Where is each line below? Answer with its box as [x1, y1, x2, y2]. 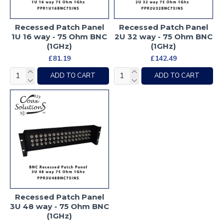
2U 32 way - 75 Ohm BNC [114, 31, 213, 41]
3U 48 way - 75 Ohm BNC [10, 201, 109, 211]
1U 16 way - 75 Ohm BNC [11, 31, 108, 41]
